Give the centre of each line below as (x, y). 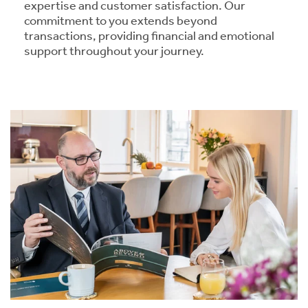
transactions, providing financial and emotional (149, 36)
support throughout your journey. (114, 51)
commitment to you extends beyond (121, 21)
